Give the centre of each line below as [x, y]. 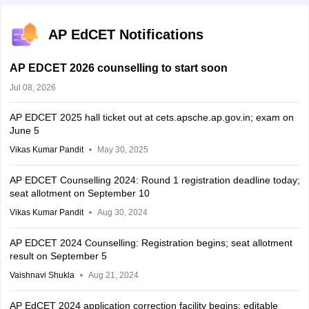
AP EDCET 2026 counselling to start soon [118, 68]
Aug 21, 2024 [113, 276]
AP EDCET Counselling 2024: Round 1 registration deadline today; [154, 180]
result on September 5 [58, 256]
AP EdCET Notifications [126, 35]
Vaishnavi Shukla [42, 276]
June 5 [24, 131]
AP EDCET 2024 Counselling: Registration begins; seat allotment [151, 243]
